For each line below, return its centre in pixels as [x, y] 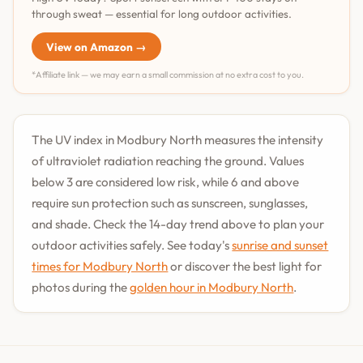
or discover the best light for [245, 266]
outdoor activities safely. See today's [132, 245]
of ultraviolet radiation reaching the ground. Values [168, 160]
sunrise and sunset [280, 245]
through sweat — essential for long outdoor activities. [162, 14]
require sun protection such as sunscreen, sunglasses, [170, 203]
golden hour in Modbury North [212, 287]
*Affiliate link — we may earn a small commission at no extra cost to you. [168, 74]
